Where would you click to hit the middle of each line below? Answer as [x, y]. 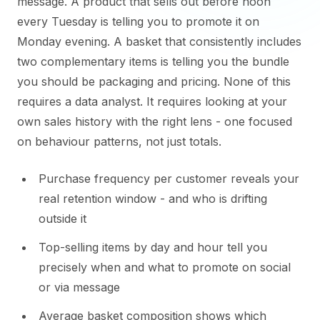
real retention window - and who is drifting [153, 199]
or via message [79, 287]
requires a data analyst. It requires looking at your [152, 101]
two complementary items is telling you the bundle [153, 61]
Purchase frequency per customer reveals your [169, 179]
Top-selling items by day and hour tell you [153, 247]
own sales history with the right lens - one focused [155, 121]
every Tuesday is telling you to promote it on [138, 21]
